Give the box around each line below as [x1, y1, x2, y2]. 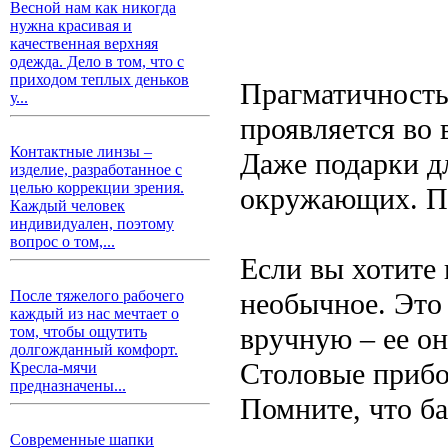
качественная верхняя [10, 35, 158, 52]
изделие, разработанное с [10, 161, 182, 178]
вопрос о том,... [10, 233, 115, 250]
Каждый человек [10, 197, 125, 214]
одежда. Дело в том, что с [10, 53, 184, 70]
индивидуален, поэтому [10, 215, 174, 232]
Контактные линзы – [10, 143, 152, 160]
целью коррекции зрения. [10, 179, 184, 196]
